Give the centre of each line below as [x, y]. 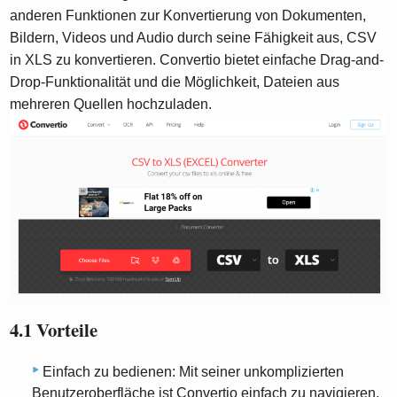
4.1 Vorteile [54, 329]
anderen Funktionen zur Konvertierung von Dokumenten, [188, 16]
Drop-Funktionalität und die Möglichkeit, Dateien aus [175, 82]
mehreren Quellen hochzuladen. [111, 105]
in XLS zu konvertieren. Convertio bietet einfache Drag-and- [197, 60]
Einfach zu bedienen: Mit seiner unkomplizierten [193, 372]
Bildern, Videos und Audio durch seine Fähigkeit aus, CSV [194, 38]
